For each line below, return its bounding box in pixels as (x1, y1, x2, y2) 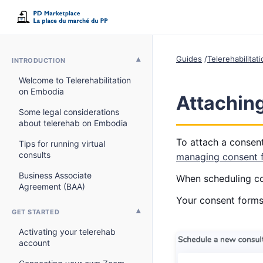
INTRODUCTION (12, 56, 66, 65)
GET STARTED (12, 207, 60, 216)
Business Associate (19, 170, 92, 180)
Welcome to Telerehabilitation (19, 75, 131, 85)
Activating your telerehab (19, 227, 116, 237)
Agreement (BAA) (19, 181, 85, 191)
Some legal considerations (19, 107, 119, 117)
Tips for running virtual (19, 139, 105, 149)
